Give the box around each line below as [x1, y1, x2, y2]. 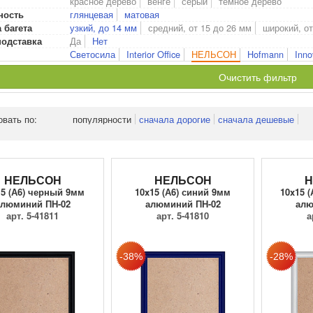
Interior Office [126, 48, 180, 61]
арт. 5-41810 [156, 209, 209, 223]
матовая [124, 8, 159, 21]
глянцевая [70, 8, 113, 21]
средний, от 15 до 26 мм [148, 21, 252, 34]
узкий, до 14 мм [70, 21, 137, 34]
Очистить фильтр [219, 70, 297, 84]
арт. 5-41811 [6, 209, 59, 223]
